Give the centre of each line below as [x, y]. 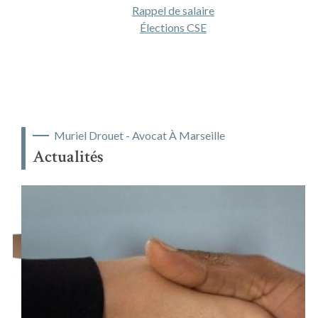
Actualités [68, 156]
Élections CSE [173, 27]
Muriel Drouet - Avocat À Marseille [139, 135]
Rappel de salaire [173, 10]
